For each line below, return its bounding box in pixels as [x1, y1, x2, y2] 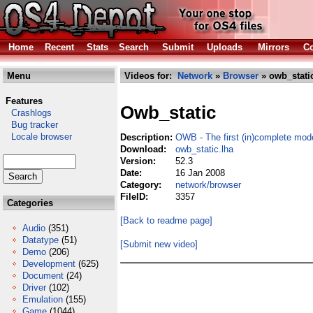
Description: [120, 132, 175, 143]
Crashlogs [3, 108, 52, 118]
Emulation [22, 294, 63, 305]
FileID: [120, 191, 151, 202]
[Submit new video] [120, 239, 198, 249]
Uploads [207, 42, 242, 52]
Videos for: [122, 71, 177, 81]
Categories [4, 198, 53, 208]
